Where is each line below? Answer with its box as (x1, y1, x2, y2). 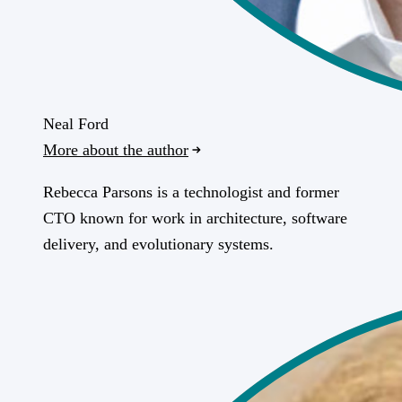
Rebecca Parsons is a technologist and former (43, 182, 339, 201)
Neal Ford (43, 114, 109, 133)
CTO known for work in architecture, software (43, 208, 347, 227)
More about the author (43, 140, 188, 159)
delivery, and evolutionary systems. (43, 234, 274, 253)
